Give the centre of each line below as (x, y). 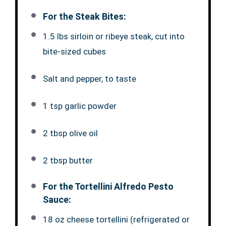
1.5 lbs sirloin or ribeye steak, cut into (114, 36)
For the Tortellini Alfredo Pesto (108, 186)
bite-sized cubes (74, 51)
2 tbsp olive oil (70, 133)
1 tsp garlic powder (79, 106)
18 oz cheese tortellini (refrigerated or (116, 220)
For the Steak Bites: (84, 16)
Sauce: (57, 199)
